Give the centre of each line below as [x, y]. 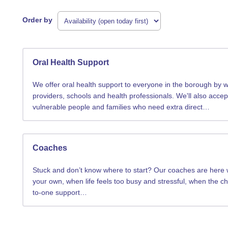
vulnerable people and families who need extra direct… [121, 107]
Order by [38, 20]
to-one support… [60, 192]
